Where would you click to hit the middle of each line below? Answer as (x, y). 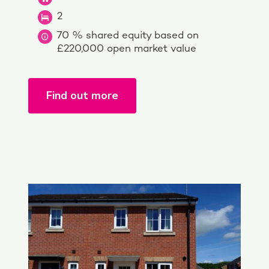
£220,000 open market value (127, 49)
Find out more (82, 95)
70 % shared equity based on (128, 36)
